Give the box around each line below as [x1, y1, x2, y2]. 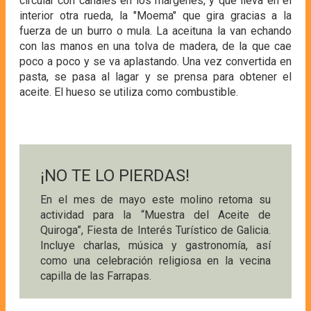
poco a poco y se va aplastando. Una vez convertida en [19, 54, 292, 68]
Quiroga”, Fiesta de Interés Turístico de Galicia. [40, 223, 271, 237]
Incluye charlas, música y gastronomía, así [40, 238, 271, 252]
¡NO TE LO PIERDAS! [40, 165, 190, 185]
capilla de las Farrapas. [40, 269, 151, 283]
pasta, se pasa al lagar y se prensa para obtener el [19, 69, 292, 83]
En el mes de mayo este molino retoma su [40, 192, 271, 206]
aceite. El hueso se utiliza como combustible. [19, 85, 238, 99]
